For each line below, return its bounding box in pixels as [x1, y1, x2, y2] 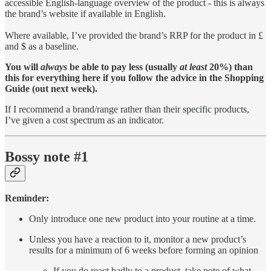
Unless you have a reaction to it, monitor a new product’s [29, 234, 246, 245]
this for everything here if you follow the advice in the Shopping [5, 72, 264, 83]
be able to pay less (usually [67, 61, 180, 72]
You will [5, 61, 41, 72]
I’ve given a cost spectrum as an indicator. [5, 114, 164, 125]
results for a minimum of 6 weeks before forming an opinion [29, 245, 258, 256]
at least [180, 61, 207, 72]
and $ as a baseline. [5, 41, 79, 51]
